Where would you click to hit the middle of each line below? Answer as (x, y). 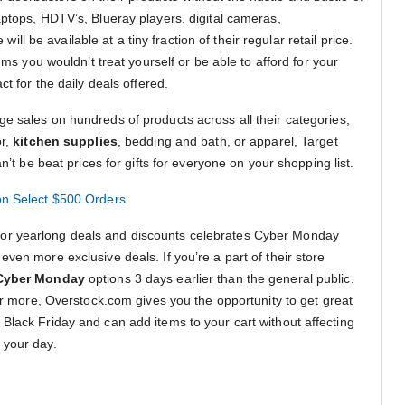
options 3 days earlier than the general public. (219, 278)
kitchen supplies (65, 141)
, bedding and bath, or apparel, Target (227, 141)
